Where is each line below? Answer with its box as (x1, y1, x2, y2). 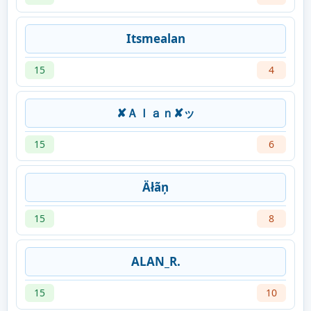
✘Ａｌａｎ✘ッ (116, 105, 195, 121)
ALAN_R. (131, 253, 180, 270)
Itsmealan (126, 31, 185, 47)
